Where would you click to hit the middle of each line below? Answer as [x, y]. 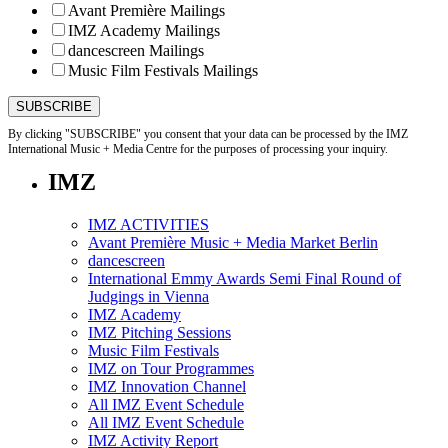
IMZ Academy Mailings [144, 30]
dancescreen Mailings [136, 50]
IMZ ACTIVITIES [148, 224]
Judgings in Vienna [148, 296]
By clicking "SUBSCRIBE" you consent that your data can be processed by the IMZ [208, 133]
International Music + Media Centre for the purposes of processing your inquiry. [198, 148]
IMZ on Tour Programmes [171, 368]
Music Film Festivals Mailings [163, 70]
